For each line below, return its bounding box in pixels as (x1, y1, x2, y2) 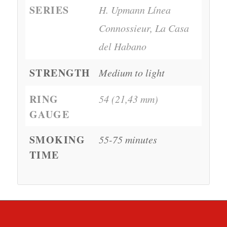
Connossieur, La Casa (98, 21, 189, 34)
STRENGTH (29, 65, 91, 80)
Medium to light (98, 65, 165, 79)
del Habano (98, 39, 146, 53)
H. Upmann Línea (98, 3, 171, 16)
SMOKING (29, 132, 86, 147)
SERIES (29, 2, 69, 17)
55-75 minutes (98, 132, 157, 146)
